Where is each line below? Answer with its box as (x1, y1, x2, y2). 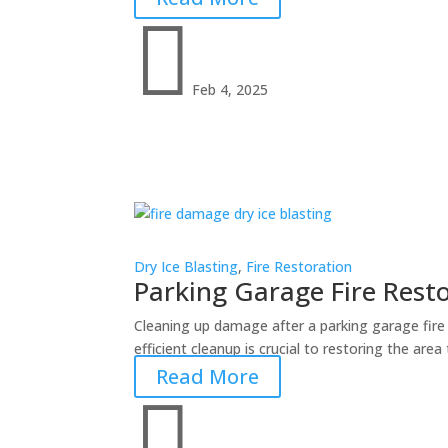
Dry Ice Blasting (134, 256, 239, 276)
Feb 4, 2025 (192, 79, 269, 99)
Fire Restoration (246, 256, 353, 276)
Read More (156, 362, 260, 390)
